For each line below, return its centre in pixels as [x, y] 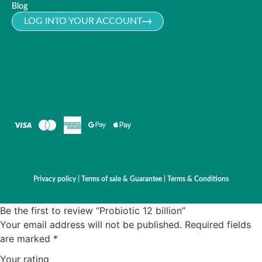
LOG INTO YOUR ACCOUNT [83, 21]
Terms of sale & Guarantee [123, 179]
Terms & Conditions [198, 179]
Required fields [218, 224]
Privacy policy [55, 179]
